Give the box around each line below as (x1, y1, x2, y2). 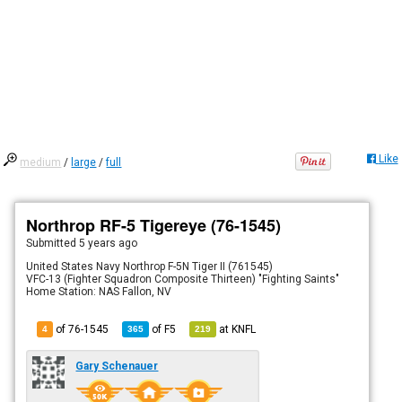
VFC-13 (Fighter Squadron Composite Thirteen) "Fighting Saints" (26, 272, 340, 285)
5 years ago (79, 236, 138, 249)
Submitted (26, 236, 80, 249)
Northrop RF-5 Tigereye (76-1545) (26, 213, 282, 237)
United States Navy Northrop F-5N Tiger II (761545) (26, 259, 274, 273)
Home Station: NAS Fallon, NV (26, 284, 172, 298)
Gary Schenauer (75, 359, 159, 372)
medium (20, 155, 62, 169)
